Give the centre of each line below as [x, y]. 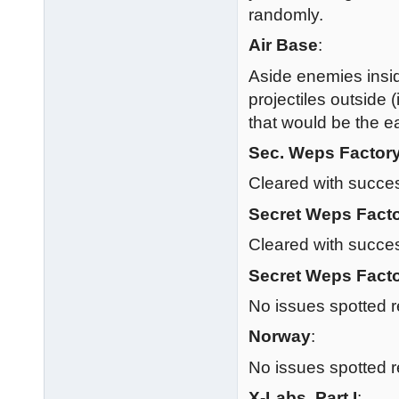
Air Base [283, 45]
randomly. [286, 14]
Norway [280, 337]
